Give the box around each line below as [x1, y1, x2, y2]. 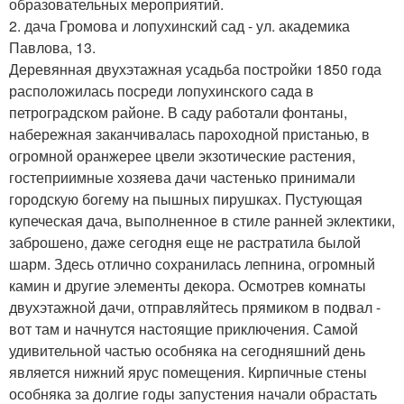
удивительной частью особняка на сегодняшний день [9, 340, 365, 362]
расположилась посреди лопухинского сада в [9, 80, 314, 102]
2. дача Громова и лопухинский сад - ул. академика [9, 15, 350, 37]
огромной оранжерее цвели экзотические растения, [9, 145, 355, 167]
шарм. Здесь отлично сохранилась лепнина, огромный [9, 253, 375, 275]
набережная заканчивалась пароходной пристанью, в [9, 124, 370, 145]
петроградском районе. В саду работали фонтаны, [9, 102, 347, 124]
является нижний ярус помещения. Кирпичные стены [9, 362, 367, 383]
